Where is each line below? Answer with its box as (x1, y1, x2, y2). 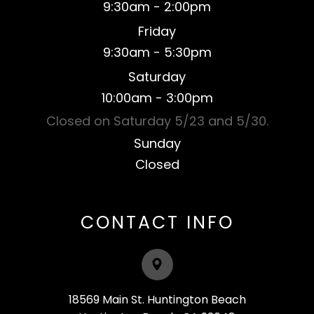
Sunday (133, 134, 181, 152)
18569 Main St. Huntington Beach (68, 291, 246, 308)
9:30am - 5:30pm (102, 43, 212, 61)
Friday (138, 22, 176, 40)
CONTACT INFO (80, 210, 234, 235)
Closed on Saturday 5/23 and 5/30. (46, 111, 268, 130)
